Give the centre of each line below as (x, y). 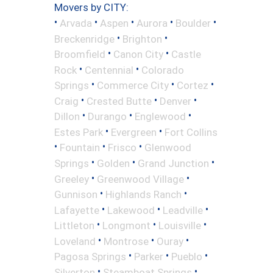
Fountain (80, 147)
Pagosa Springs (90, 256)
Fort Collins (191, 132)
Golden (113, 163)
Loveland (75, 241)
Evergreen (134, 132)
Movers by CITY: (91, 8)
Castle (186, 54)
